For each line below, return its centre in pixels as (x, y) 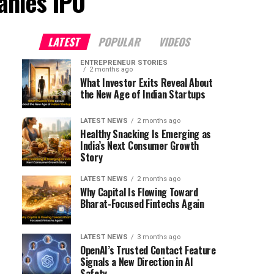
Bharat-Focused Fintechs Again (142, 204)
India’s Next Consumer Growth (140, 146)
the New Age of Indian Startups (143, 94)
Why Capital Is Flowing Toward (139, 192)
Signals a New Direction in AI (137, 262)
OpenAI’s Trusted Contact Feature (148, 250)
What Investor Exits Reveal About (146, 83)
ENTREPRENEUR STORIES (124, 63)
